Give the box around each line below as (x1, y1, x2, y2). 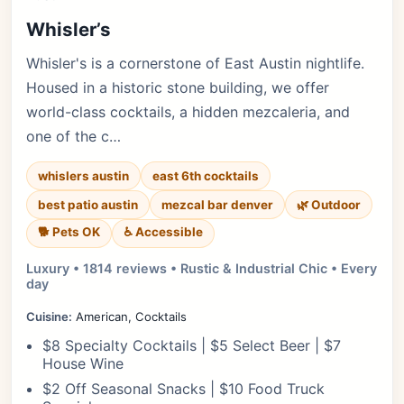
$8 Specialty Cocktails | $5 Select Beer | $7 (42, 336, 341, 354)
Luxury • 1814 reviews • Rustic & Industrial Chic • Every (26, 261, 377, 276)
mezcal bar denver (161, 197, 273, 212)
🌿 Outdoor (297, 197, 361, 212)
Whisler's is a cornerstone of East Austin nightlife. (26, 54, 364, 72)
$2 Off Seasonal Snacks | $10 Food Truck (42, 380, 325, 398)
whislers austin (38, 169, 129, 183)
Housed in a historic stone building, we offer (26, 78, 329, 96)
